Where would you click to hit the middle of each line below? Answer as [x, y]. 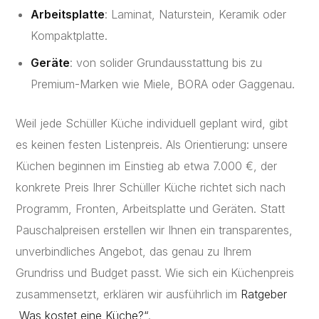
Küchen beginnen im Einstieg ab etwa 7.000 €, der [147, 166]
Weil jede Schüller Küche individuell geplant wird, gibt [152, 124]
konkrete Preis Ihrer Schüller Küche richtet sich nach [151, 188]
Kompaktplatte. [69, 35]
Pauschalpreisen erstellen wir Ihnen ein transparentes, [155, 230]
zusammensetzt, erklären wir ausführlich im [127, 294]
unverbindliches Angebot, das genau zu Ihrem [134, 252]
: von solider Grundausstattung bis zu [166, 62]
